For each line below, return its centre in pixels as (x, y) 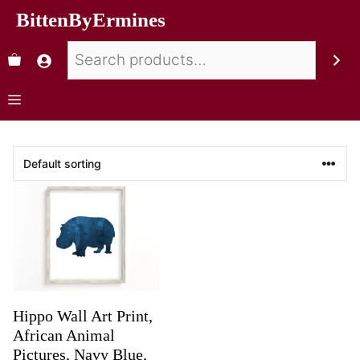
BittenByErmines (91, 20)
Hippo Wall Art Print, (83, 316)
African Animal (64, 335)
